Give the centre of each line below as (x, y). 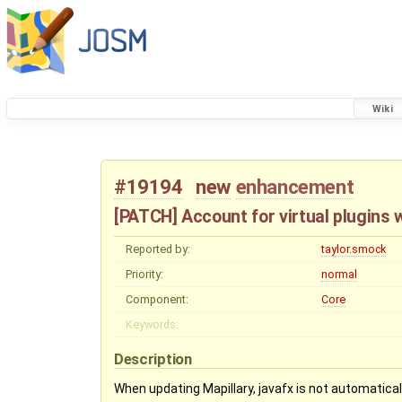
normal (339, 274)
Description (155, 358)
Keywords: (152, 324)
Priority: (144, 274)
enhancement (295, 187)
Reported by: (157, 249)
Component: (157, 299)
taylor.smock (353, 249)
